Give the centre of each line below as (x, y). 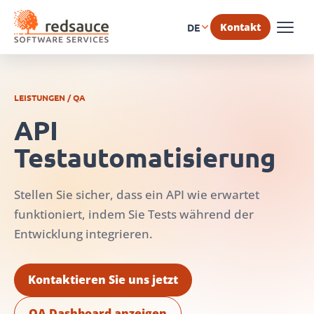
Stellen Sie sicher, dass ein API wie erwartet (137, 194)
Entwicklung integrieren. (83, 234)
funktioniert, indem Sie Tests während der (134, 214)
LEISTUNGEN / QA (50, 97)
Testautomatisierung (145, 157)
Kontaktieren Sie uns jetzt (103, 280)
